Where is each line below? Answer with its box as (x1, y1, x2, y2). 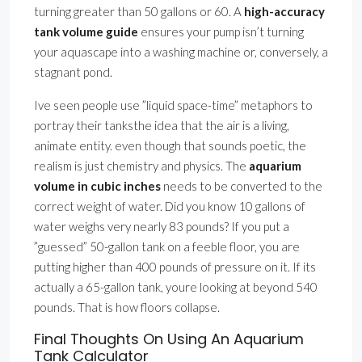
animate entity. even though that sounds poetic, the (34, 138, 306, 154)
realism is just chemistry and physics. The (34, 158, 249, 174)
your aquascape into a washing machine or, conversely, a (34, 44, 328, 60)
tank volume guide (34, 24, 138, 40)
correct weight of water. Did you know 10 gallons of (34, 199, 305, 214)
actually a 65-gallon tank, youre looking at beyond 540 (34, 280, 318, 295)
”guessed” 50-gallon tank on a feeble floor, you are (34, 239, 300, 255)
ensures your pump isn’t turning (138, 24, 304, 40)
